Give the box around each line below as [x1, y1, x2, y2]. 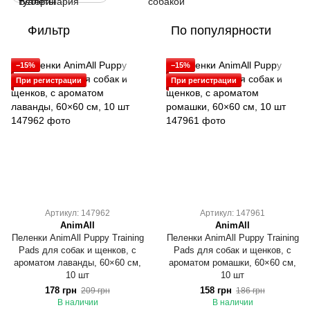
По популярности [171, 24, 271, 37]
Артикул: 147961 [200, 208, 265, 218]
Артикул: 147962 [45, 208, 110, 218]
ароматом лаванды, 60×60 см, [14, 257, 141, 268]
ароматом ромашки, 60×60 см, [169, 257, 296, 268]
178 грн [45, 285, 77, 295]
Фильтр [28, 24, 70, 37]
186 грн [236, 286, 265, 295]
